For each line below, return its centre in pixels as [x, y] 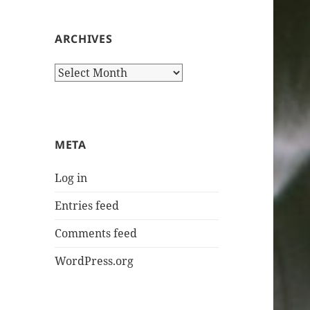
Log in [71, 178]
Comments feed [96, 234]
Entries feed [87, 206]
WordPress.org [94, 261]
